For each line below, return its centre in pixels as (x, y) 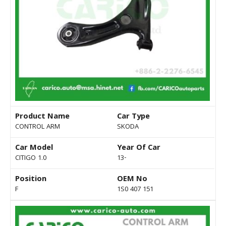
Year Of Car (139, 149)
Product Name (42, 117)
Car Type (133, 117)
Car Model (34, 149)
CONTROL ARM (38, 127)
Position (31, 180)
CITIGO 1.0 (31, 159)
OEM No (132, 180)
